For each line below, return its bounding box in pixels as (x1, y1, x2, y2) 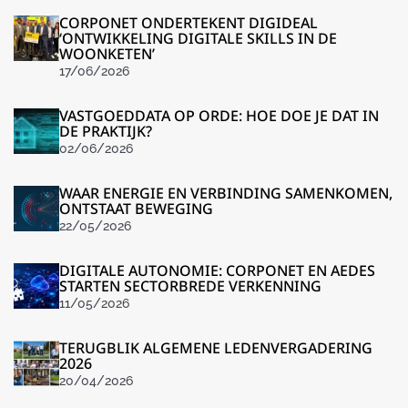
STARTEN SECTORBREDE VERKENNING (59, 276, 321, 297)
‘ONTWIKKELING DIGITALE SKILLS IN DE (59, 28, 337, 49)
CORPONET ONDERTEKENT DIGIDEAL (59, 13, 318, 34)
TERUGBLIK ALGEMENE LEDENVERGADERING (59, 338, 372, 359)
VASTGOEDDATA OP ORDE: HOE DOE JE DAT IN (59, 106, 379, 127)
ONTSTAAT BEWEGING (59, 199, 213, 219)
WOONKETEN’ (59, 44, 155, 65)
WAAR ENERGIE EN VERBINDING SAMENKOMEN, (59, 183, 393, 204)
